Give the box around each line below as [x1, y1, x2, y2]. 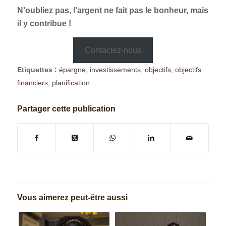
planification [51, 79, 90, 87]
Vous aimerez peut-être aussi [17, 193, 128, 202]
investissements [89, 66, 141, 74]
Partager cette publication [17, 104, 116, 114]
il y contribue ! [17, 19, 71, 28]
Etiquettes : [17, 66, 57, 74]
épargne [59, 66, 86, 74]
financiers [17, 79, 48, 87]
